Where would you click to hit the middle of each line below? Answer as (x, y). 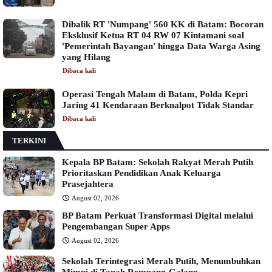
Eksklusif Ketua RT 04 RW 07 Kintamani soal (153, 35)
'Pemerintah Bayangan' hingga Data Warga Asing (161, 46)
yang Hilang (86, 57)
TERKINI (29, 140)
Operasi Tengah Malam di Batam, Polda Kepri (155, 94)
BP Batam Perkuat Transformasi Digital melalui (158, 215)
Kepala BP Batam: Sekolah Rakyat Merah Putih (158, 162)
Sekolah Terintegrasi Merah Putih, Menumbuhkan (161, 261)
